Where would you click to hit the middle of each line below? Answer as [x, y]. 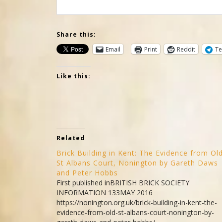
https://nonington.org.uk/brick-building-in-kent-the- [137, 202]
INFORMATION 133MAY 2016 [105, 193]
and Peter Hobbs [87, 173]
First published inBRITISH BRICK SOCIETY [123, 183]
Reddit [186, 49]
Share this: [76, 34]
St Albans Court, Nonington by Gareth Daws [137, 163]
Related [71, 138]
